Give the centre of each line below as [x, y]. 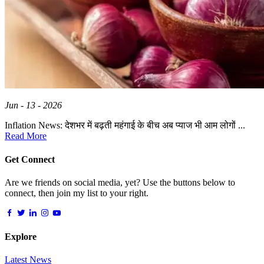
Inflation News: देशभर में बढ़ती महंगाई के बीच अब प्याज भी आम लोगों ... [125, 126]
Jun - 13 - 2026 [33, 105]
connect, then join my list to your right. [77, 193]
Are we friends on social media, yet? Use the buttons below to [120, 182]
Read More [26, 136]
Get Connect [30, 159]
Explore [21, 237]
